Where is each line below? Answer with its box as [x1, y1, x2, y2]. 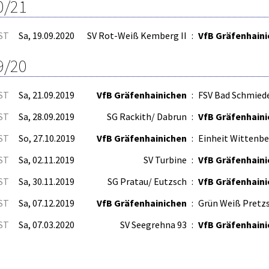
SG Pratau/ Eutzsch [107, 175, 187, 187]
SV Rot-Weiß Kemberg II [87, 29, 187, 41]
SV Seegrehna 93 [120, 218, 187, 231]
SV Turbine [144, 153, 187, 166]
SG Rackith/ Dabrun [107, 110, 187, 122]
